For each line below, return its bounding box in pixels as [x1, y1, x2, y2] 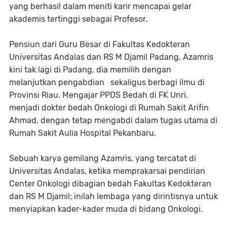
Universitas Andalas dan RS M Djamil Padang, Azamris [9, 52, 213, 62]
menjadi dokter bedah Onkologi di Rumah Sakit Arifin [9, 103, 209, 112]
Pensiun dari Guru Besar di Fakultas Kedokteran [9, 40, 190, 49]
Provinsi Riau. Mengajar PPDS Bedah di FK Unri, [9, 90, 188, 100]
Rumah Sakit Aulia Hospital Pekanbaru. [9, 128, 156, 138]
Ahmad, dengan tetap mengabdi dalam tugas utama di [9, 116, 217, 125]
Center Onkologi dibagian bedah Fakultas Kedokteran [9, 179, 211, 188]
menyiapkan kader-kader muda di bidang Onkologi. [9, 204, 205, 214]
